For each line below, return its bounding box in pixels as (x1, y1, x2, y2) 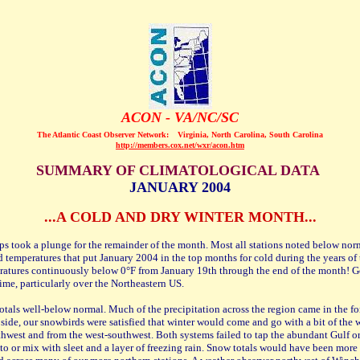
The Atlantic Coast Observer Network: (37, 130, 171, 139)
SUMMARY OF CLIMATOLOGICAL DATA (36, 162, 324, 178)
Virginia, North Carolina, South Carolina (178, 130, 323, 139)
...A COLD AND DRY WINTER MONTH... (43, 209, 317, 225)
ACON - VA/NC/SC (121, 109, 239, 125)
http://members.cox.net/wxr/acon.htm (116, 141, 244, 149)
